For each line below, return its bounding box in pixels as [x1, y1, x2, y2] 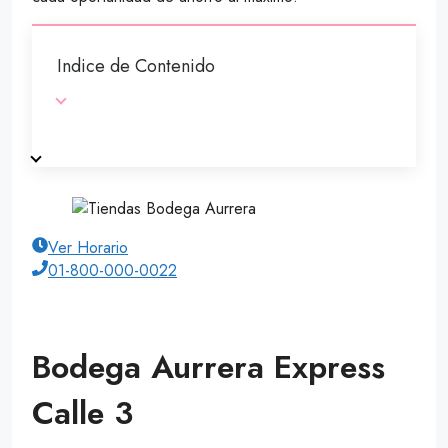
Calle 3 [32, 390, 133, 437]
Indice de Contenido [57, 52, 215, 79]
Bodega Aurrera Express [32, 344, 385, 391]
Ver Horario [48, 235, 128, 259]
